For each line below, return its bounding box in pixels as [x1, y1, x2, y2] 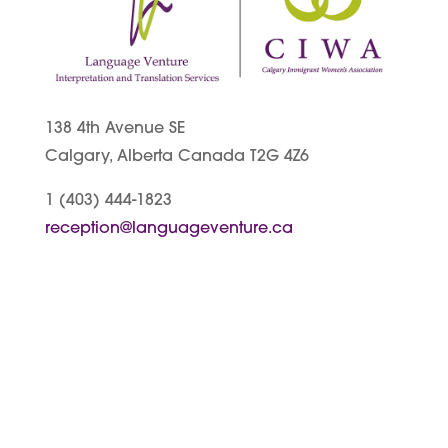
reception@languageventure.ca [44, 220, 293, 237]
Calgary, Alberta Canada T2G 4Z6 [44, 148, 309, 165]
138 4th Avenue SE [44, 120, 185, 137]
